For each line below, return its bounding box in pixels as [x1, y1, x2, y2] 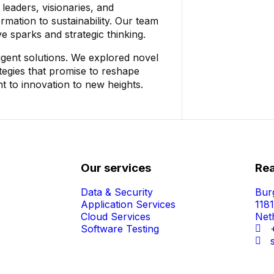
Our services [81, 160, 151, 175]
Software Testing [81, 222, 159, 235]
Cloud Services [81, 210, 150, 223]
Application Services [81, 198, 176, 210]
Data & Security [81, 185, 153, 198]
